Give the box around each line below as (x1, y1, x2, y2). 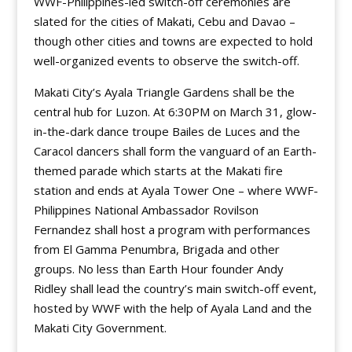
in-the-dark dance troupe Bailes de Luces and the (33, 123, 300, 140)
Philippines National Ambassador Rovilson (33, 202, 258, 218)
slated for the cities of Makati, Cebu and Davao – (33, 13, 295, 30)
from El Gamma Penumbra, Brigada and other (33, 241, 280, 258)
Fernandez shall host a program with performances (33, 222, 310, 238)
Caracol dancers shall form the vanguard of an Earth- (33, 143, 317, 159)
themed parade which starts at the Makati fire (33, 163, 283, 179)
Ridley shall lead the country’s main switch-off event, (33, 280, 317, 297)
